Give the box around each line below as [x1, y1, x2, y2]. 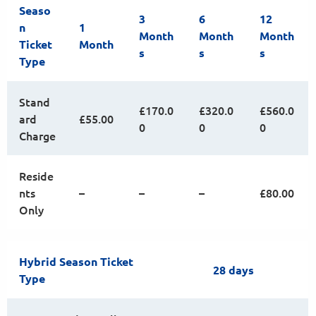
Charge [19, 128, 56, 143]
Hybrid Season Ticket [19, 254, 133, 269]
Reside [19, 168, 54, 183]
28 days [212, 262, 254, 277]
